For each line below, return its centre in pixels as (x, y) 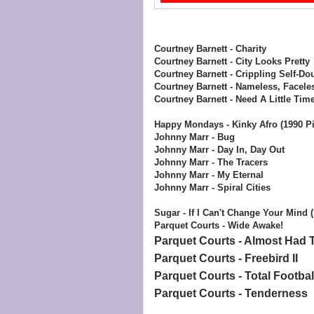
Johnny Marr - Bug (194, 137)
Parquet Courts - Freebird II (226, 258)
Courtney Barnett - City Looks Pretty (232, 61)
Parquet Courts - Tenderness (231, 293)
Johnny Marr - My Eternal (209, 175)
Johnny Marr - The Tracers (211, 162)
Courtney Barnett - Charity (210, 48)
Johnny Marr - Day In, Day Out (219, 149)
